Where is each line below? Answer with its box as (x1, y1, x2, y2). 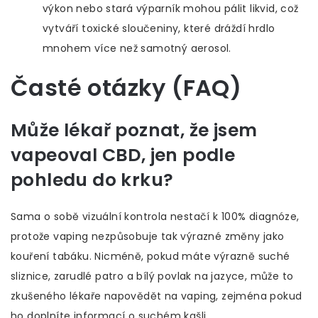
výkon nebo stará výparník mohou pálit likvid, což (43, 1, 299, 16)
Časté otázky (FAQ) (11, 72, 242, 104)
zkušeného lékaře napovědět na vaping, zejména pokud (11, 289, 302, 304)
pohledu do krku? (11, 168, 174, 193)
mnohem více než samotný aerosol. (43, 41, 231, 56)
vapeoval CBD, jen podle (11, 143, 236, 168)
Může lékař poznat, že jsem (11, 118, 258, 143)
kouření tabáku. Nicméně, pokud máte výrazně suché (11, 249, 290, 264)
